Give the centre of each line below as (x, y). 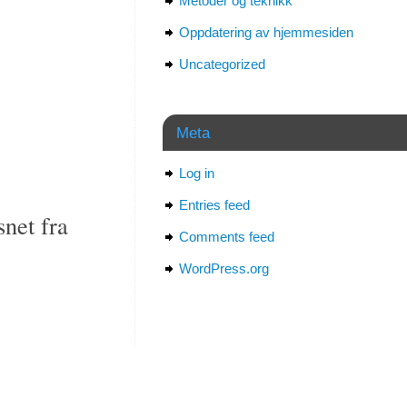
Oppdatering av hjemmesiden (266, 33)
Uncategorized (222, 65)
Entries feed (214, 205)
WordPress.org (224, 269)
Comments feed (227, 237)
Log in (197, 174)
